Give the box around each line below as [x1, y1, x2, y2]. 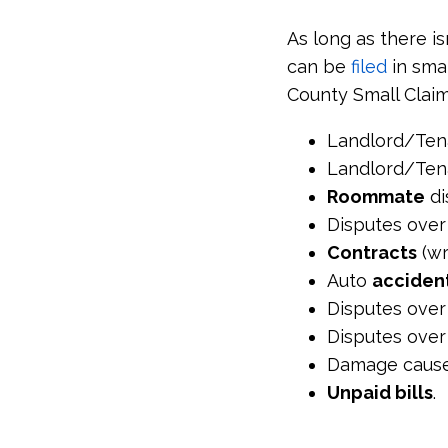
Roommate [327, 185, 425, 207]
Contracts [327, 241, 417, 263]
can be [287, 55, 346, 77]
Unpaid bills [327, 381, 433, 403]
